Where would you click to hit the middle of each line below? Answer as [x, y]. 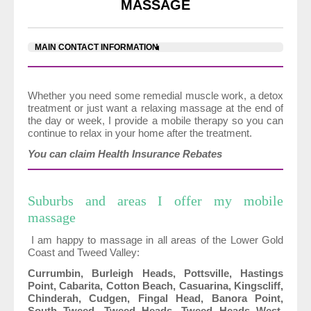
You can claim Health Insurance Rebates [125, 153]
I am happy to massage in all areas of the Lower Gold [157, 239]
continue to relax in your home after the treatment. [140, 133]
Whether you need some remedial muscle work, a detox [155, 95]
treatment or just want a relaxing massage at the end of [155, 108]
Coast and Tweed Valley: [84, 252]
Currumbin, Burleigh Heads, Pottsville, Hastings [155, 273]
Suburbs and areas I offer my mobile [155, 200]
